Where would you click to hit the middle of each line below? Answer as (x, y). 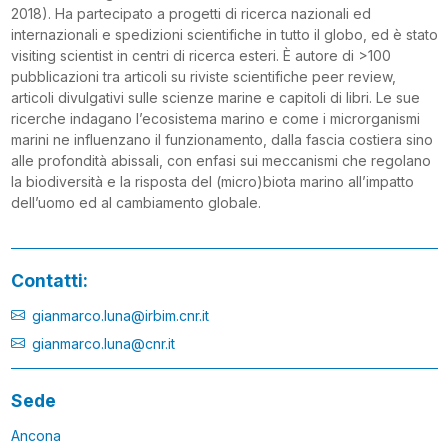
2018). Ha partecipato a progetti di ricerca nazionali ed (190, 13)
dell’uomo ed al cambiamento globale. (135, 202)
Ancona (35, 435)
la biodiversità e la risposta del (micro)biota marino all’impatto (212, 181)
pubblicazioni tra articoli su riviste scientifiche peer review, (203, 76)
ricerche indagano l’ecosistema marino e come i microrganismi (215, 118)
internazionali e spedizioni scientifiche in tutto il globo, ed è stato (224, 34)
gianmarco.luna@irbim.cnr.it (120, 315)
